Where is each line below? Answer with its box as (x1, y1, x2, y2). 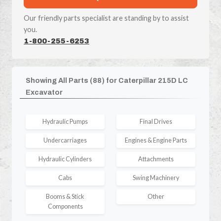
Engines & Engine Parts (125, 136, 187, 144)
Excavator (26, 88, 63, 96)
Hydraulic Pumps (42, 117, 88, 125)
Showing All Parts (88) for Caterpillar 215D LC (26, 76, 188, 84)
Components (47, 202, 83, 210)
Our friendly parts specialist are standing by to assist (24, 13, 189, 22)
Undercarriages (43, 136, 87, 144)
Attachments (138, 155, 174, 163)
